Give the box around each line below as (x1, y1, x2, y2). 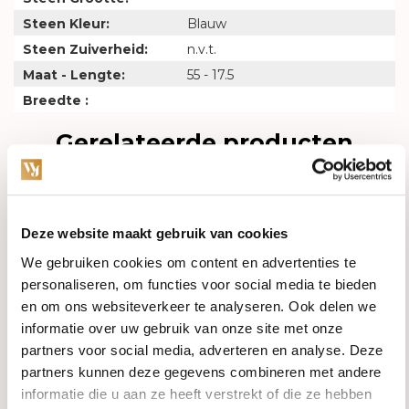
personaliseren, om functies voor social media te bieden (21, 276, 377, 292)
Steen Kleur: (23, 15, 110, 32)
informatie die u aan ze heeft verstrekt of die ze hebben (21, 385, 372, 402)
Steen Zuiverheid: (23, 40, 148, 58)
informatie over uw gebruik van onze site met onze (21, 320, 343, 336)
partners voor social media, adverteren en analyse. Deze (21, 341, 383, 358)
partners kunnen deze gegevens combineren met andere (21, 363, 382, 380)
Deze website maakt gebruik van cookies (21, 225, 288, 242)
